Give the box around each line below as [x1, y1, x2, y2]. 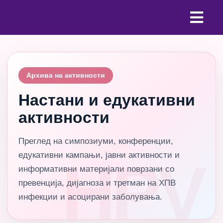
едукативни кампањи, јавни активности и [18, 150, 180, 160]
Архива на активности [26, 71, 105, 79]
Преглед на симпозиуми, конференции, [18, 136, 173, 146]
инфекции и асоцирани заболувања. [18, 192, 162, 202]
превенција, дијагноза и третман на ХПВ [18, 178, 176, 188]
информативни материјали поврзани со [18, 164, 174, 174]
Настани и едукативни [18, 91, 195, 109]
